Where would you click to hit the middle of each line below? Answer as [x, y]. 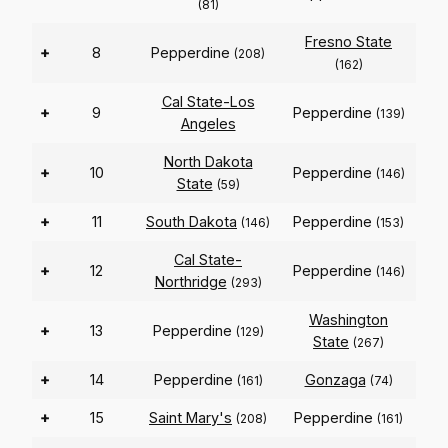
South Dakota [191, 222]
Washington [348, 320]
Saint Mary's [190, 418]
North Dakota [208, 162]
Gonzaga [335, 380]
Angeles [208, 124]
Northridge [190, 282]
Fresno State [348, 42]
